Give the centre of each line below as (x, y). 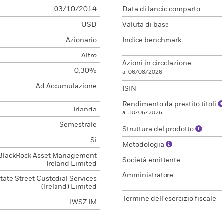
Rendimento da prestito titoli (170, 104)
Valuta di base (146, 25)
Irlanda (85, 110)
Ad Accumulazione (66, 86)
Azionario (81, 40)
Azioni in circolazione (157, 63)
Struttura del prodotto (159, 129)
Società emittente (151, 160)
